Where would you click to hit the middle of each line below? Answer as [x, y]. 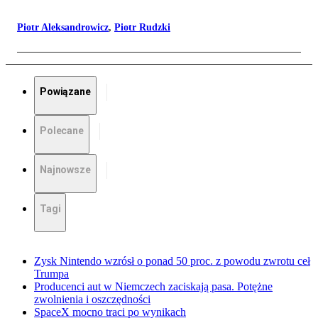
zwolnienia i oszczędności [92, 300]
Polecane [62, 131]
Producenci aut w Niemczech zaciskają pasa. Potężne [153, 287]
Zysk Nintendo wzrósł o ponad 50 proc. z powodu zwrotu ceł [172, 261]
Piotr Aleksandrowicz [63, 28]
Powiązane [65, 92]
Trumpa [51, 274]
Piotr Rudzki [142, 28]
